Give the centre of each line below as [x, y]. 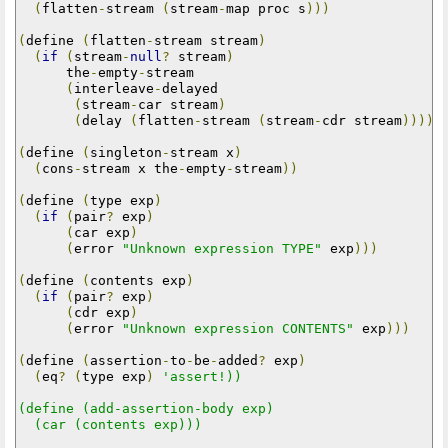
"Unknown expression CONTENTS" [238, 328]
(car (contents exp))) [110, 424]
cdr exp [102, 312]
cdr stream [362, 120]
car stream [178, 104]
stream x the [130, 168]
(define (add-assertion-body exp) [146, 408]
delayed [190, 88]
